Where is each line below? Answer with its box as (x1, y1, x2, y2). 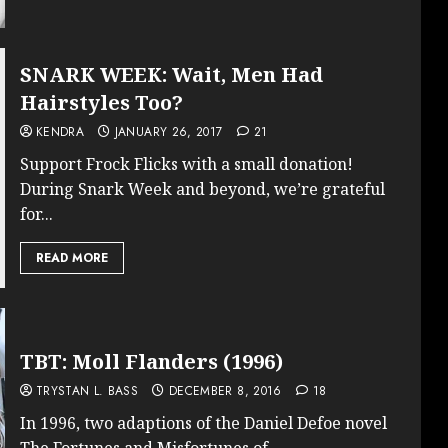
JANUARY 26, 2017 (114, 123, 223, 142)
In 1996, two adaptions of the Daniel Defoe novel (19, 411, 387, 434)
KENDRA (35, 123, 84, 142)
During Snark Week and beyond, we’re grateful (19, 178, 385, 201)
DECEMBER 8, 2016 (168, 381, 282, 400)
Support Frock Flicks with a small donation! (19, 153, 353, 176)
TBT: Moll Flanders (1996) (19, 347, 283, 375)
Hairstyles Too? (19, 89, 183, 117)
